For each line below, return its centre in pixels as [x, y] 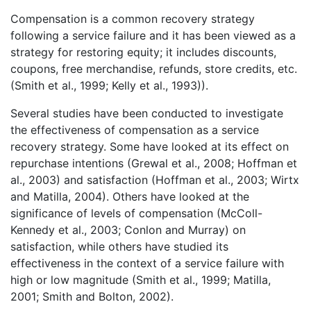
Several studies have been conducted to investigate [147, 113]
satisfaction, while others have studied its [119, 246]
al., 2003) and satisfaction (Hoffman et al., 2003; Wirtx [155, 179]
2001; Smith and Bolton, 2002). [92, 296]
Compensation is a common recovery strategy [133, 18]
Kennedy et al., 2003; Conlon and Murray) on [128, 229]
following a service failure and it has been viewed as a [153, 35]
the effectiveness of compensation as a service [135, 129]
